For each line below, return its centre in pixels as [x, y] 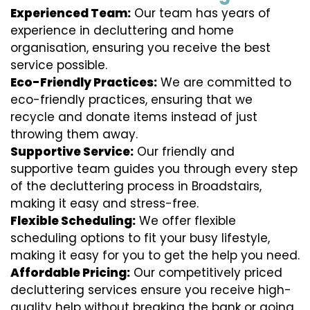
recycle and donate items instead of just [134, 117]
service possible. [59, 65]
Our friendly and [184, 152]
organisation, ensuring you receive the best [140, 48]
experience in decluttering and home [122, 31]
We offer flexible [186, 221]
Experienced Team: [71, 13]
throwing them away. [74, 135]
